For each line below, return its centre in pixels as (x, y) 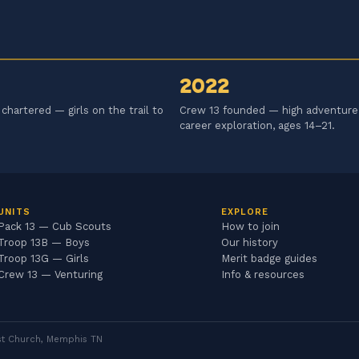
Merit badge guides (269, 259)
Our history (249, 243)
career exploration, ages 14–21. (257, 126)
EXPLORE (245, 212)
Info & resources (262, 275)
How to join (250, 227)
